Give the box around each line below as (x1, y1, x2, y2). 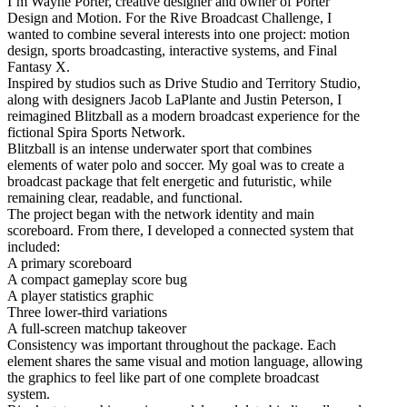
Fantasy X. (7, 58, 70, 74)
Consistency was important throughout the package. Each (7, 336, 336, 352)
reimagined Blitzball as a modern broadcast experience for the (7, 107, 360, 124)
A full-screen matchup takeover (7, 320, 186, 336)
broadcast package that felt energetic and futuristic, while (7, 173, 332, 189)
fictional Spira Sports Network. (7, 124, 185, 140)
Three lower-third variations (7, 303, 167, 320)
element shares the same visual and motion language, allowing (7, 352, 362, 369)
